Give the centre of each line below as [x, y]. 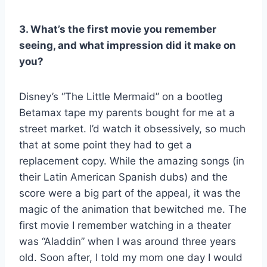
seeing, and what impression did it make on [128, 45]
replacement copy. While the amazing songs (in [132, 161]
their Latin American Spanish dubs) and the [123, 177]
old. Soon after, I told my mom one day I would [131, 257]
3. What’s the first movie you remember [118, 29]
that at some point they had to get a [105, 145]
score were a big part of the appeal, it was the [130, 193]
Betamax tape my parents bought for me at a [127, 112]
